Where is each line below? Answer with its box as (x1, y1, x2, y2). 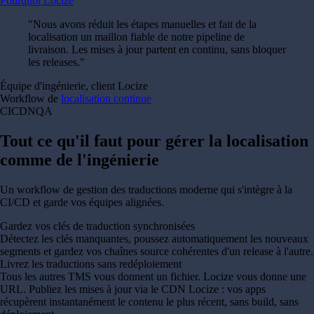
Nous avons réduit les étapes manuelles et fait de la (33, 18, 257, 31)
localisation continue (61, 93, 151, 105)
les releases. (28, 56, 80, 69)
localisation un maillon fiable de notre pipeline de (28, 31, 245, 43)
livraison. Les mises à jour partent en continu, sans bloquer (28, 43, 286, 56)
